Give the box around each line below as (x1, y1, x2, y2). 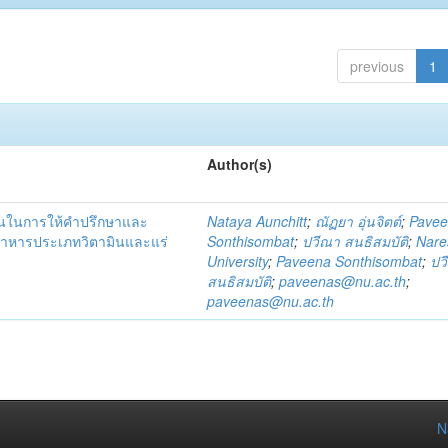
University (207, 251, 269, 271)
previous (349, 56, 404, 76)
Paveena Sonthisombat (276, 251, 423, 271)
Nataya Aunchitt (207, 211, 308, 231)
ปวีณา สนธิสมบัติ (302, 231, 409, 251)
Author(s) (207, 154, 273, 174)
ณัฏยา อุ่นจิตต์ (315, 211, 402, 231)
